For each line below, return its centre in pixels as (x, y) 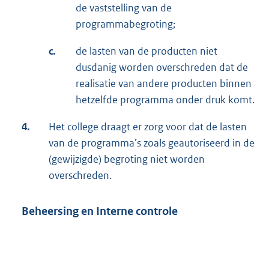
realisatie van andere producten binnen (164, 83)
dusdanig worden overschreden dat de (162, 67)
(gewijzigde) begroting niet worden (127, 159)
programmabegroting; (125, 24)
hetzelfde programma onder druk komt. (165, 99)
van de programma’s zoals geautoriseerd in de (152, 143)
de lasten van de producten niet (147, 51)
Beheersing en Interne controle (100, 211)
